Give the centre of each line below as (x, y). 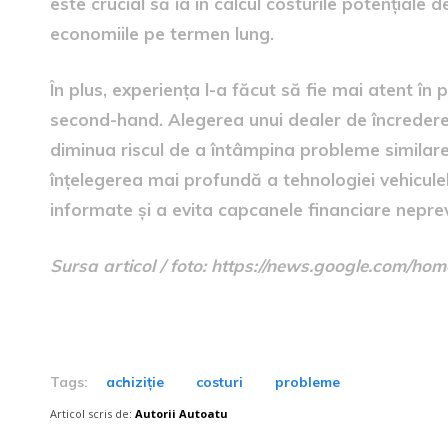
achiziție (135, 382)
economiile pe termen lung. (162, 33)
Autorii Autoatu (181, 413)
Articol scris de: (91, 413)
